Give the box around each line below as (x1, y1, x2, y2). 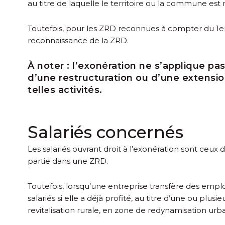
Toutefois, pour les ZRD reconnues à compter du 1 (28, 23, 219, 33)
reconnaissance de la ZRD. (28, 35, 129, 45)
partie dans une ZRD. (28, 156, 108, 166)
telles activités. (28, 84, 102, 96)
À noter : (28, 60, 70, 72)
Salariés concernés (28, 122, 183, 143)
